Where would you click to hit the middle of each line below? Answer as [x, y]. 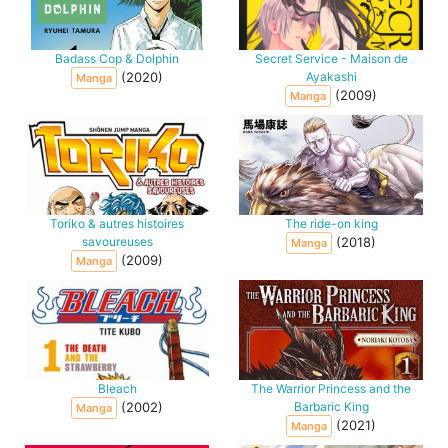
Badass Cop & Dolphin [117, 59]
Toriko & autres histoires [117, 224]
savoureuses [117, 242]
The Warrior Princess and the [331, 389]
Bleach [117, 389]
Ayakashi [331, 77]
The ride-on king [331, 224]
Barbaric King [331, 407]
